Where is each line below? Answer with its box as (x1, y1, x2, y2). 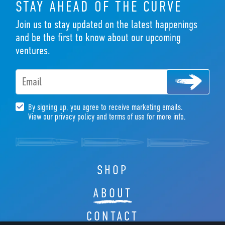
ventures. (15, 44, 50, 57)
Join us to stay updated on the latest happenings (15, 18, 197, 31)
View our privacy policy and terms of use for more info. (28, 112, 186, 122)
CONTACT (86, 208, 139, 224)
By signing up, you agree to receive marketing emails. (28, 102, 183, 113)
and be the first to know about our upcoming (15, 31, 181, 44)
